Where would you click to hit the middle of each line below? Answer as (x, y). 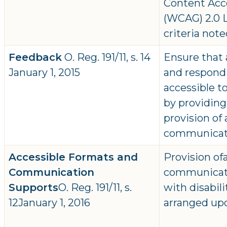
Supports (33, 188)
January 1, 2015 (44, 73)
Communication (51, 173)
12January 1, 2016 (49, 203)
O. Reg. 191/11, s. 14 (106, 58)
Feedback (35, 58)
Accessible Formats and (73, 157)
